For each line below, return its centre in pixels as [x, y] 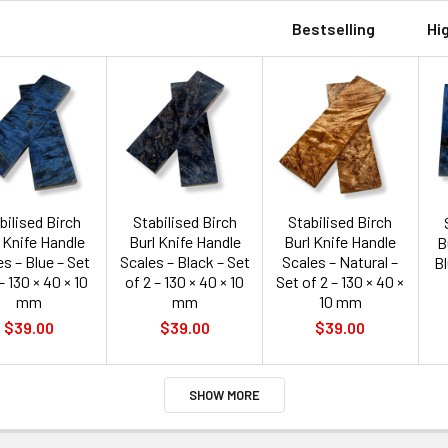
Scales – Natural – [340, 261]
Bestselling [333, 28]
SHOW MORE [224, 394]
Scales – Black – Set [184, 261]
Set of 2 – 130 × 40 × [340, 281]
